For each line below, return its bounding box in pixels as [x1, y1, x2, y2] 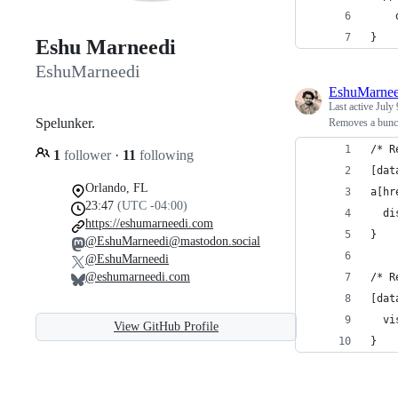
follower [60, 147, 115, 163]
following [136, 147, 194, 163]
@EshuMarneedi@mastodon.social [85, 234, 260, 248]
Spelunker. [36, 115, 95, 131]
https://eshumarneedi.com [85, 216, 213, 230]
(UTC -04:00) [117, 198, 187, 212]
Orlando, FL [85, 180, 148, 195]
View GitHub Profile [114, 319, 219, 333]
